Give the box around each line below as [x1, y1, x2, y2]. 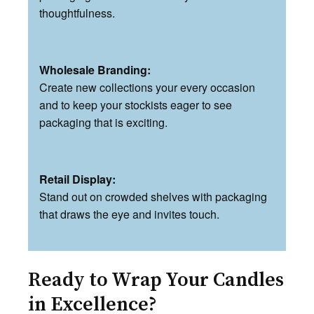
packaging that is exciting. [39, 114, 168, 130]
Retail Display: [39, 170, 116, 187]
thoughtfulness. [39, 4, 115, 21]
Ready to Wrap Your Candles [28, 267, 284, 292]
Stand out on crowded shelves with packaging [39, 188, 267, 205]
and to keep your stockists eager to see [39, 96, 232, 113]
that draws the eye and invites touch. [39, 205, 219, 222]
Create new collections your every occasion [39, 78, 255, 95]
